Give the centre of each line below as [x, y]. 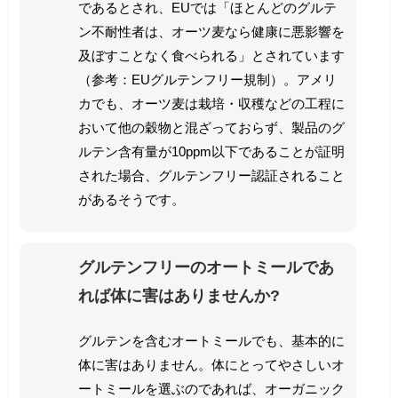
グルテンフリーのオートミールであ [206, 267]
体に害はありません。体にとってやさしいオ [211, 365]
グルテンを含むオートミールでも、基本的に [211, 341]
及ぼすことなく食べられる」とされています [211, 56]
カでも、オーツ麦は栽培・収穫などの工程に [211, 104]
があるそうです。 [131, 200]
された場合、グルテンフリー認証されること [211, 176]
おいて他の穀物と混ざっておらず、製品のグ [211, 128]
